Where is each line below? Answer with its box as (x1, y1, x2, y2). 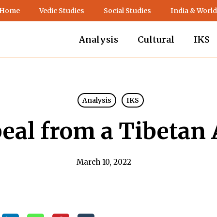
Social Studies (104, 6, 151, 15)
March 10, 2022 (76, 157, 131, 167)
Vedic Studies (39, 6, 84, 15)
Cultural (138, 34, 174, 45)
